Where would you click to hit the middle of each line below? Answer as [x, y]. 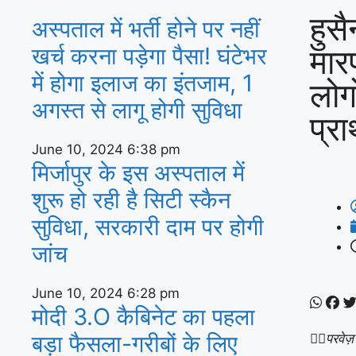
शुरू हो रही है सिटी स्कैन [131, 199]
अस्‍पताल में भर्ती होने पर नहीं [146, 29]
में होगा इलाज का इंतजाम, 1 [142, 83]
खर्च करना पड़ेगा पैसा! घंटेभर [149, 56]
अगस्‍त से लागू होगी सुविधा [137, 110]
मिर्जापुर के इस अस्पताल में [138, 172]
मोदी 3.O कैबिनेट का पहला [143, 316]
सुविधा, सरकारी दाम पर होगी [148, 226]
